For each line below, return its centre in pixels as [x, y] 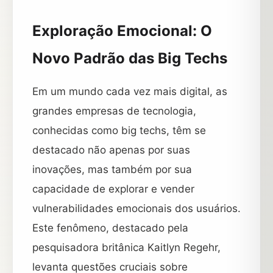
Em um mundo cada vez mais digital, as [130, 91]
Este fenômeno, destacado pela [110, 228]
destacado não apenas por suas [111, 150]
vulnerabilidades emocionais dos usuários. [136, 208]
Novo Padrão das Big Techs [130, 58]
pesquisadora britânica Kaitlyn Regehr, [126, 247]
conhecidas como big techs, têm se [119, 130]
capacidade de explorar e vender [113, 189]
